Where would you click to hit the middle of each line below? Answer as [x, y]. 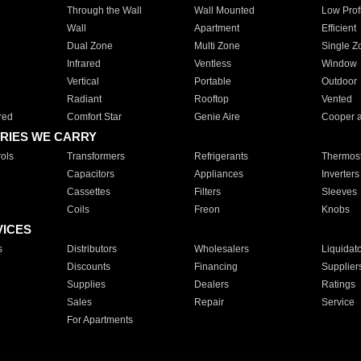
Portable [212, 81]
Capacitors [90, 174]
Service [338, 302]
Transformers [95, 156]
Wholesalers [221, 249]
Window [339, 64]
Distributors [91, 249]
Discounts [88, 267]
